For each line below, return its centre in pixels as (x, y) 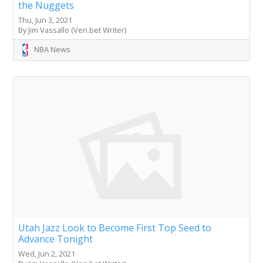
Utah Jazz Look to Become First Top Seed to (115, 228)
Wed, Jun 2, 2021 (47, 254)
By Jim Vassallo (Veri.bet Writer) (72, 30)
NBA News (52, 50)
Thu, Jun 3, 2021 (45, 20)
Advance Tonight (55, 239)
